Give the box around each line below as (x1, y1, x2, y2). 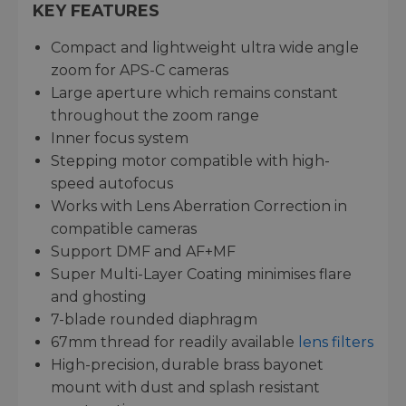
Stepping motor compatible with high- (51, 151, 330, 169)
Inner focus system (51, 129, 188, 147)
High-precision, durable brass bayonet (51, 355, 324, 373)
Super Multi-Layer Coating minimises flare (51, 265, 352, 283)
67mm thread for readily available (51, 333, 298, 351)
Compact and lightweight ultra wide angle (51, 38, 359, 56)
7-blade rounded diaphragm (51, 310, 257, 328)
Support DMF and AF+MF (51, 242, 236, 260)
